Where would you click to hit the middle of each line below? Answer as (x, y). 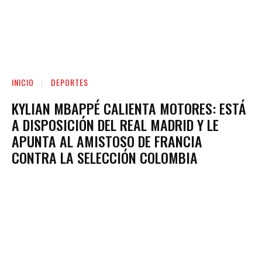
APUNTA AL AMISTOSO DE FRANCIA (107, 141)
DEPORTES (70, 82)
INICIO (23, 82)
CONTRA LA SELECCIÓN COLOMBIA (105, 157)
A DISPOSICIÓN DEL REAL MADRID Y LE (115, 124)
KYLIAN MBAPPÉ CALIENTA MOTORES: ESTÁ (129, 108)
